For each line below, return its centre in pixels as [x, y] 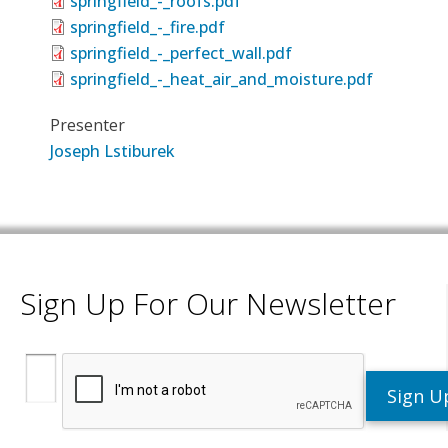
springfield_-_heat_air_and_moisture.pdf [221, 78]
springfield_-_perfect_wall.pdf [181, 52]
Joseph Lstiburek [112, 150]
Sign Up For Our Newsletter [208, 303]
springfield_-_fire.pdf [147, 26]
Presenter [87, 124]
